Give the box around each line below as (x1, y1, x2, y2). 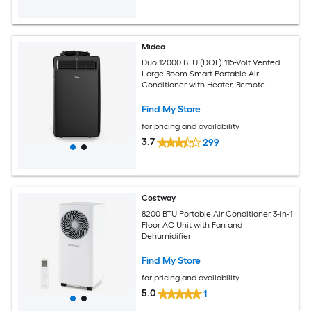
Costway (142, 193, 176, 203)
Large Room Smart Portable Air (142, 68, 260, 78)
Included (142, 90, 175, 101)
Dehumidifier (142, 230, 192, 241)
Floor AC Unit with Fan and (142, 219, 243, 230)
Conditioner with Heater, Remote (142, 79, 266, 90)
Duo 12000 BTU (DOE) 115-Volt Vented (142, 57, 281, 67)
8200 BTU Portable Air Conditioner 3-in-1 (142, 208, 293, 219)
